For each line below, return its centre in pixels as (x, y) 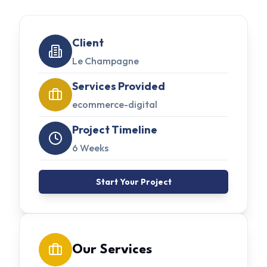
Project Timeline (115, 129)
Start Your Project (133, 181)
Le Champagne (105, 60)
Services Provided (119, 86)
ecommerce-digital (115, 104)
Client (88, 42)
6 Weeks (90, 148)
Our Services (112, 249)
